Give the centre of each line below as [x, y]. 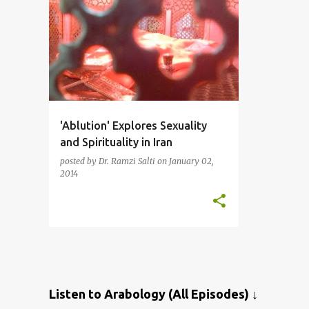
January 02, [191, 161]
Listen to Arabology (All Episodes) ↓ [153, 294]
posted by [79, 161]
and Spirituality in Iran [116, 142]
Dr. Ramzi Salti [127, 161]
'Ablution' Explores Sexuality [133, 126]
